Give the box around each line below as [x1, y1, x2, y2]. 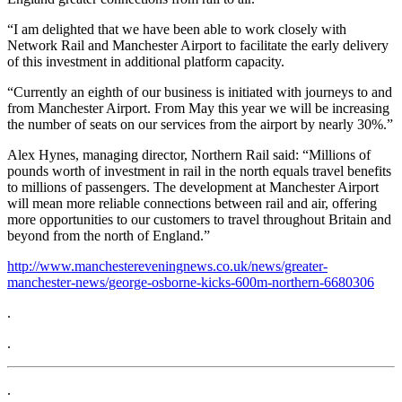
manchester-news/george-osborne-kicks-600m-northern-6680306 [7, 274, 374, 290]
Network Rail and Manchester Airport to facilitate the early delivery [7, 37, 389, 53]
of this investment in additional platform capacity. [7, 53, 284, 69]
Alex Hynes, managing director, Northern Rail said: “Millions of [7, 146, 371, 162]
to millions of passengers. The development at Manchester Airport [7, 179, 379, 195]
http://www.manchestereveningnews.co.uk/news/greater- [7, 258, 328, 274]
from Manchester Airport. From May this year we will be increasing [7, 100, 389, 116]
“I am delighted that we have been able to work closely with [7, 21, 346, 37]
